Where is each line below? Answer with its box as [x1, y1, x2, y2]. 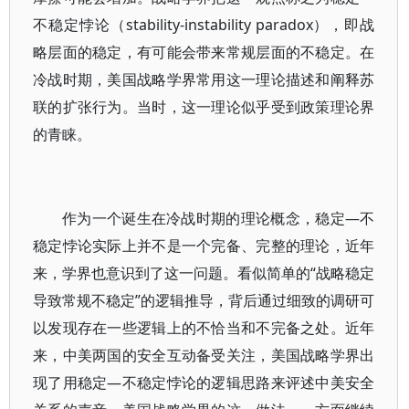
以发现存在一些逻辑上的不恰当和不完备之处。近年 [33, 318, 375, 338]
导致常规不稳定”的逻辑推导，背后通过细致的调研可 [33, 290, 375, 310]
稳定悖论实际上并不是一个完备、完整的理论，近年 [33, 236, 375, 256]
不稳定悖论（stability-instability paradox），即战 [33, 15, 375, 35]
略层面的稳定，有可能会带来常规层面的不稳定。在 [33, 42, 375, 62]
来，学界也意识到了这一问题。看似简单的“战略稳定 [33, 263, 375, 283]
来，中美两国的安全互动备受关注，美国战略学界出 [33, 345, 375, 365]
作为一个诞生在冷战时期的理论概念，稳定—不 [62, 208, 375, 228]
